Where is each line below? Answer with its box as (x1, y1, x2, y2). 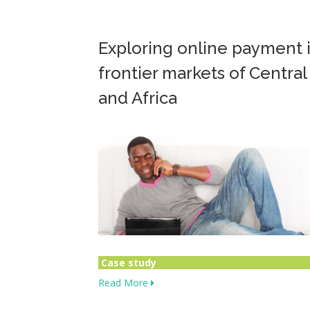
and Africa (98, 88, 177, 108)
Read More (98, 276, 151, 289)
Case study (101, 256, 156, 269)
